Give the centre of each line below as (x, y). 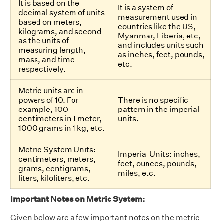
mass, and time (46, 60)
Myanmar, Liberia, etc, (159, 36)
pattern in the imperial (159, 110)
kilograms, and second (60, 32)
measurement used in (158, 17)
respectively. (42, 69)
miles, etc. (137, 173)
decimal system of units (61, 13)
